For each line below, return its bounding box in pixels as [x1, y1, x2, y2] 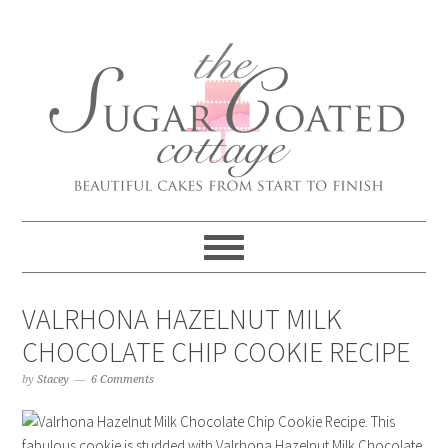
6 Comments [91, 373, 155, 386]
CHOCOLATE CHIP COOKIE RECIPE [22, 334, 411, 370]
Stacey [37, 373, 70, 386]
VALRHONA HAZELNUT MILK [22, 301, 343, 337]
